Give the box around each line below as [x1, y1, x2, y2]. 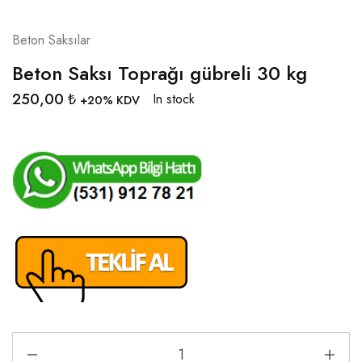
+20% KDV [80, 91, 140, 108]
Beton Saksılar [12, 30, 90, 49]
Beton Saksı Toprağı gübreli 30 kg [12, 58, 307, 87]
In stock [153, 90, 195, 108]
